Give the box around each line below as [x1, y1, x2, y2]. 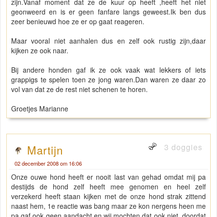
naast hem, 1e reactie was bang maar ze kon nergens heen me [11, 201, 206, 211]
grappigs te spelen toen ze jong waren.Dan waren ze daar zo [11, 75, 206, 85]
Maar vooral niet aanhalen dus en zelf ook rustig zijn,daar [11, 36, 206, 46]
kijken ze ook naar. [11, 46, 68, 56]
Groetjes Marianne [11, 104, 68, 114]
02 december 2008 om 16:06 [15, 159, 82, 168]
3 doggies [162, 141, 202, 153]
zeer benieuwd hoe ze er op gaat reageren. [11, 16, 144, 27]
